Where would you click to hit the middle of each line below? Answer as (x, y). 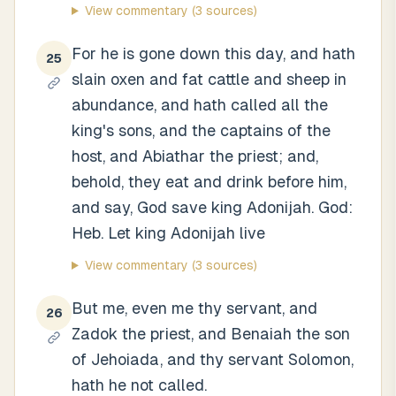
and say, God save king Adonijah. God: (212, 207)
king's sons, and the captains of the (201, 130)
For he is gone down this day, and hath (213, 53)
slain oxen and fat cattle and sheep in (209, 79)
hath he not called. (139, 385)
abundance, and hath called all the (200, 105)
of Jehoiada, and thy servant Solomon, (213, 359)
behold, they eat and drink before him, (209, 182)
